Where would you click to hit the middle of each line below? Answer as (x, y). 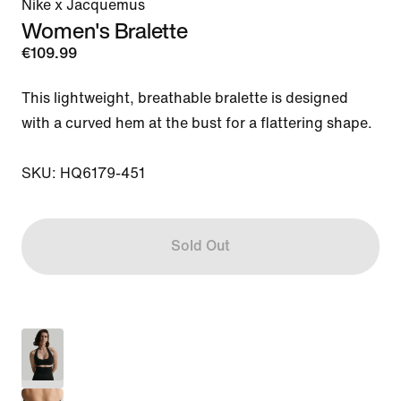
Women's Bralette (105, 30)
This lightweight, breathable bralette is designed (185, 98)
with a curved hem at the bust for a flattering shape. (197, 123)
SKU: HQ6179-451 (83, 173)
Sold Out (200, 246)
